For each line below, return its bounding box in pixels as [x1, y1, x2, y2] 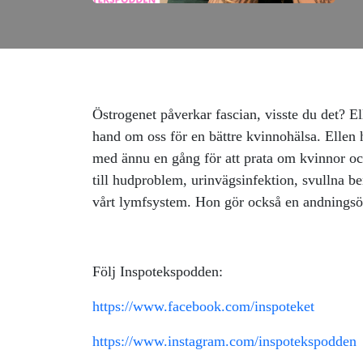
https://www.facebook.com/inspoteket [92, 298, 314, 314]
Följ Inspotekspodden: [92, 263, 227, 280]
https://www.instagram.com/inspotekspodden [92, 333, 357, 349]
